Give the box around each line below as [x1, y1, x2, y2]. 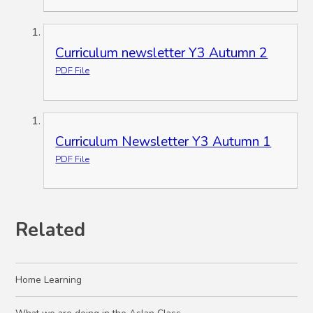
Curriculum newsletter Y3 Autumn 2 [55, 43, 268, 62]
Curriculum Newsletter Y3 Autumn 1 [55, 132, 272, 151]
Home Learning [15, 272, 82, 286]
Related [15, 217, 86, 243]
